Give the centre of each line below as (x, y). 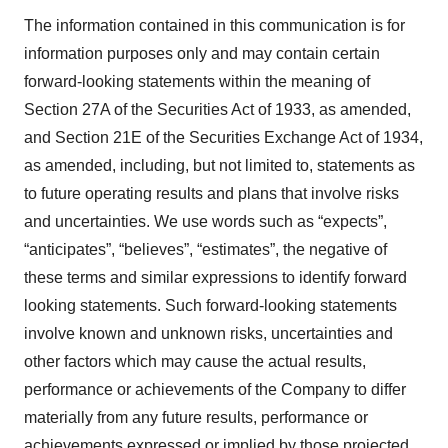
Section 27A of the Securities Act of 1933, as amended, (217, 109)
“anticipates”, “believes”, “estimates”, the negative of (205, 249)
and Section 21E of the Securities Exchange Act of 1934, (223, 137)
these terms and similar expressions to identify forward (215, 277)
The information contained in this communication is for (214, 25)
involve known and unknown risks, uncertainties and (208, 333)
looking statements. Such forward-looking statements (210, 305)
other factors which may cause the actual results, (195, 361)
